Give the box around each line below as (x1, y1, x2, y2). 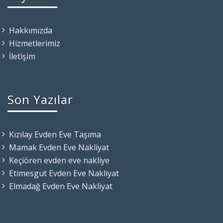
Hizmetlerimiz (9, 37, 60, 49)
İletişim (9, 50, 35, 62)
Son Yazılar (7, 91, 73, 108)
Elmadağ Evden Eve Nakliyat (9, 180, 112, 192)
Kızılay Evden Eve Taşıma (9, 128, 101, 140)
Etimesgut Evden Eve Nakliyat (9, 167, 119, 179)
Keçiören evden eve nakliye (9, 154, 110, 166)
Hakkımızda (9, 24, 52, 36)
